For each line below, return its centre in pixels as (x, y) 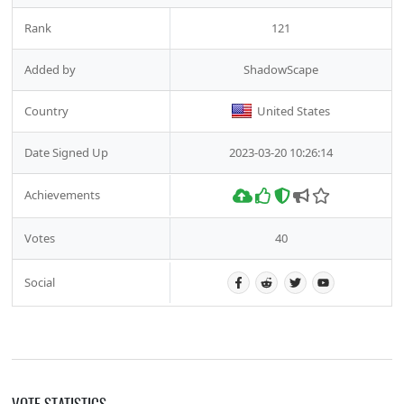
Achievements (62, 195)
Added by (50, 69)
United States (294, 110)
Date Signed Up (66, 152)
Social (40, 282)
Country (46, 110)
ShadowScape (281, 69)
